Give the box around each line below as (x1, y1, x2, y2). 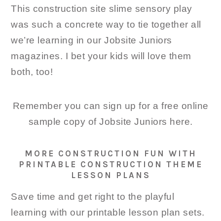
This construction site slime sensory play (11, 3, 192, 14)
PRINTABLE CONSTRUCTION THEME (18, 159, 203, 169)
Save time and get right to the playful (11, 191, 175, 202)
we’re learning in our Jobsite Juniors (11, 35, 172, 45)
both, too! (11, 67, 53, 77)
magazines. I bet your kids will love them (11, 51, 191, 61)
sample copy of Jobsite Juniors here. (28, 116, 193, 127)
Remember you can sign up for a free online (12, 101, 209, 111)
